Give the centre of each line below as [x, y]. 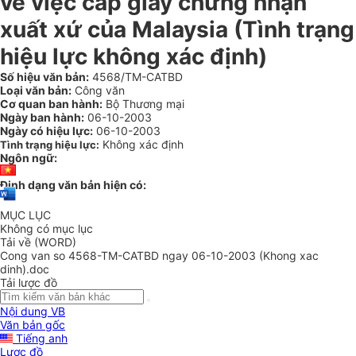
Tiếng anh [40, 339]
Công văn [98, 90]
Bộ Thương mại [143, 104]
